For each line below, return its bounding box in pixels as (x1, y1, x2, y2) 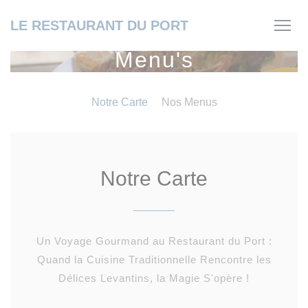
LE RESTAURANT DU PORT (10, 18, 188, 33)
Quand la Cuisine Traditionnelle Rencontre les (36, 254, 272, 265)
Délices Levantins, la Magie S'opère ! (58, 272, 250, 284)
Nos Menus (161, 96, 217, 108)
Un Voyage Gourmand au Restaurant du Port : (36, 235, 272, 247)
